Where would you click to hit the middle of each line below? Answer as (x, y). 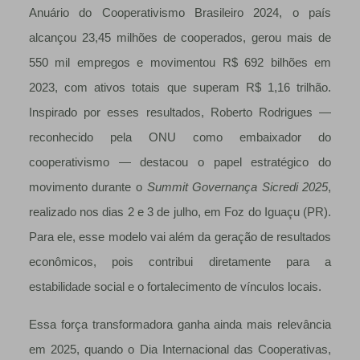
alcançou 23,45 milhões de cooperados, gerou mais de (180, 38)
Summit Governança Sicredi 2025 (237, 188)
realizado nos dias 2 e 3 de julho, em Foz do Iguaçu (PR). (180, 213)
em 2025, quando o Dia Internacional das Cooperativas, (180, 350)
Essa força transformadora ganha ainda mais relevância (180, 325)
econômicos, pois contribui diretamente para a (180, 262)
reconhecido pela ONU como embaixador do (180, 138)
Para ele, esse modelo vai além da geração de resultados (180, 237)
